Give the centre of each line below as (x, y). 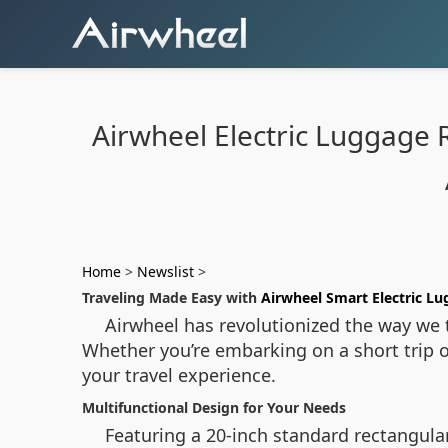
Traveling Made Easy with (171, 297)
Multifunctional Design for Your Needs (214, 407)
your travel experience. (179, 375)
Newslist (165, 271)
